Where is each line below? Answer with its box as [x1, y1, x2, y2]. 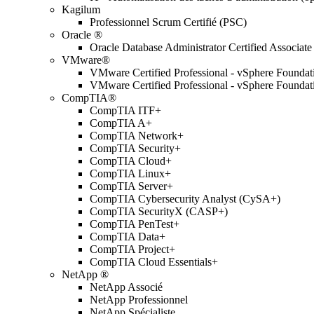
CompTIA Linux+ [90, 168, 171, 179]
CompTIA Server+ [90, 180, 173, 192]
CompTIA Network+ [90, 130, 184, 142]
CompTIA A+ [90, 117, 152, 129]
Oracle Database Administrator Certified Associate [90, 41, 312, 53]
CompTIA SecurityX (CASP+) [90, 205, 228, 217]
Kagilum [62, 4, 100, 15]
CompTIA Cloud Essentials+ [90, 256, 218, 268]
